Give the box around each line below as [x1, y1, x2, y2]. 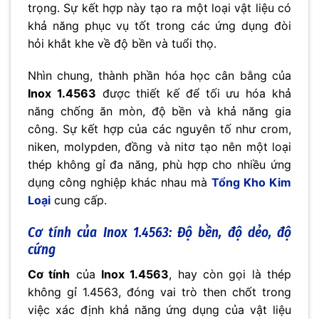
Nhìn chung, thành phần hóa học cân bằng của [28, 68, 291, 83]
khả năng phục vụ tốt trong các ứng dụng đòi [28, 18, 291, 33]
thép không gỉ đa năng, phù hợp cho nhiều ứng [28, 157, 291, 172]
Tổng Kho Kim [211, 175, 291, 190]
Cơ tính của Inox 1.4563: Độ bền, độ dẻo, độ [28, 224, 291, 241]
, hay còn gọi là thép [169, 266, 292, 281]
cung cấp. [51, 193, 107, 208]
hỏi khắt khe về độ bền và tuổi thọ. [28, 36, 216, 51]
